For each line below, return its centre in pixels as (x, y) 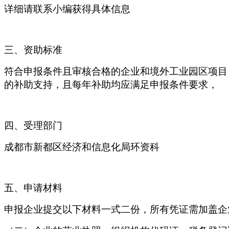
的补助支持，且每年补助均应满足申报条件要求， (111, 84)
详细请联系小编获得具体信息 (67, 9)
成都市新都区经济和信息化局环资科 (82, 147)
